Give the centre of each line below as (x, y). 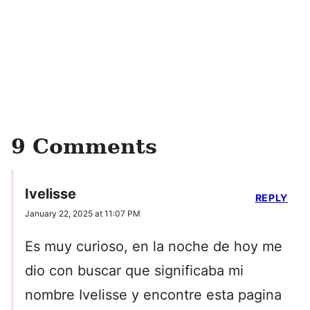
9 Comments (84, 146)
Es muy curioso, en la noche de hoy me (154, 247)
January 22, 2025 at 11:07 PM (83, 214)
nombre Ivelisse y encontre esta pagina (153, 295)
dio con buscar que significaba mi (134, 271)
